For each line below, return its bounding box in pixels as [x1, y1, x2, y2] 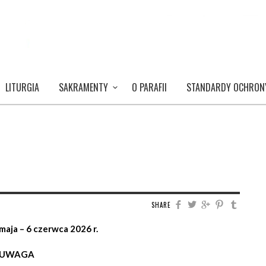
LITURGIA [5, 80, 39, 94]
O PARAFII [132, 80, 167, 94]
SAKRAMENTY [59, 80, 108, 94]
